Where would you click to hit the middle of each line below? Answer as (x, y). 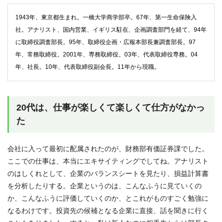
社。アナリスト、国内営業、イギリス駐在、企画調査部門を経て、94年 (111, 29)
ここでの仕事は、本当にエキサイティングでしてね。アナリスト (108, 161)
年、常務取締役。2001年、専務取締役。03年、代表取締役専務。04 (107, 54)
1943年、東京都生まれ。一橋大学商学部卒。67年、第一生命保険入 (106, 17)
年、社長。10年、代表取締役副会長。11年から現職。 (88, 67)
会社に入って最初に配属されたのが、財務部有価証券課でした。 (108, 148)
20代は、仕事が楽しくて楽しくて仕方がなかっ (111, 107)
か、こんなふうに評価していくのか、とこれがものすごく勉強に (108, 198)
